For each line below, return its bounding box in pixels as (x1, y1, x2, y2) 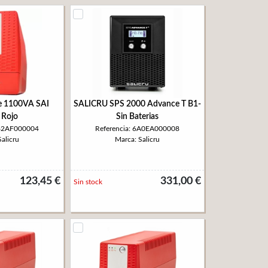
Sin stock (74, 178, 102, 185)
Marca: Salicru (115, 136, 160, 143)
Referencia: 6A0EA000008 (95, 125, 179, 132)
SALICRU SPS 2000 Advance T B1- (74, 100, 201, 108)
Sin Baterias (116, 112, 159, 121)
